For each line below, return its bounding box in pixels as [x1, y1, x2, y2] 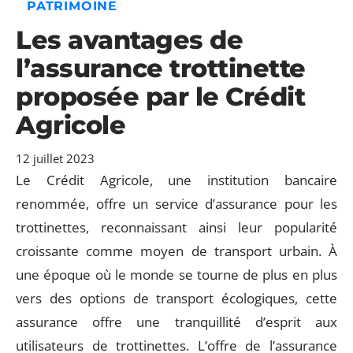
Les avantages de [16, 24, 243, 55]
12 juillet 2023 [16, 150, 95, 166]
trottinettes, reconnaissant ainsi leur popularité [16, 218, 337, 236]
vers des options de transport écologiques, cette [16, 289, 337, 307]
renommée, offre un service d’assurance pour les [16, 195, 337, 213]
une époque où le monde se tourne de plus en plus [16, 266, 337, 284]
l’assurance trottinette [16, 53, 306, 84]
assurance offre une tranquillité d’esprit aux [16, 313, 337, 331]
